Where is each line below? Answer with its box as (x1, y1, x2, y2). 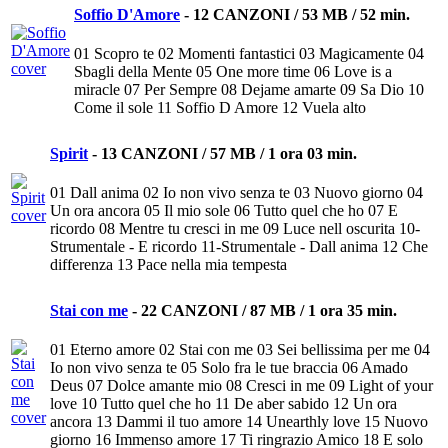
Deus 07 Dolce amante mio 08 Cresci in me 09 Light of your (50, 377, 433, 395)
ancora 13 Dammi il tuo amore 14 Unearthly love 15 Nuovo (50, 413, 428, 431)
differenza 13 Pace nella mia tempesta (50, 256, 287, 274)
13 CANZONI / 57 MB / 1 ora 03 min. (101, 145, 357, 163)
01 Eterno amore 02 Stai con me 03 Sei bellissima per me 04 (50, 341, 430, 359)
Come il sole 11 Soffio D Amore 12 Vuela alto (74, 99, 366, 117)
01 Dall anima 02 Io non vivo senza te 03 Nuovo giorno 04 (50, 184, 423, 202)
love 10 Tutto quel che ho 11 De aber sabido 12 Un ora (50, 395, 397, 413)
